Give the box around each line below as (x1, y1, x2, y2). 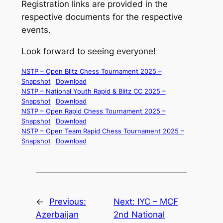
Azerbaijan (35, 209, 79, 220)
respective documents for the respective (21, 12, 183, 22)
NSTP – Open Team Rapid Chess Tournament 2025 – (21, 126, 184, 135)
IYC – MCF (137, 196, 178, 207)
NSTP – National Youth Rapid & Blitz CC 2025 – (21, 87, 166, 95)
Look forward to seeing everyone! (21, 46, 156, 57)
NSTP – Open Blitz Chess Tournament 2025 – (21, 67, 162, 75)
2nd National (113, 209, 165, 220)
